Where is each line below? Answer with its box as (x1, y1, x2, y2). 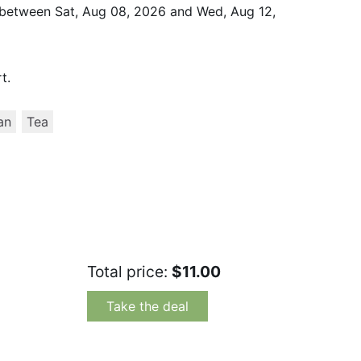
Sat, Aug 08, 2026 (55, 3, 166, 20)
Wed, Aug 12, (197, 3, 276, 20)
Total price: (87, 262, 172, 282)
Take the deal (106, 298, 189, 315)
